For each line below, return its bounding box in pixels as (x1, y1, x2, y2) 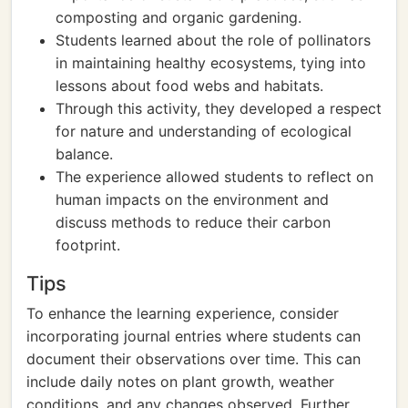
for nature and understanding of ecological (56, 122, 352, 140)
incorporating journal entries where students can (26, 327, 361, 345)
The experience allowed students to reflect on (56, 168, 373, 186)
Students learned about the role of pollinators (56, 31, 371, 49)
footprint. (56, 236, 120, 254)
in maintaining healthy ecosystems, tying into (56, 54, 366, 72)
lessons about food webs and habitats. (56, 76, 323, 95)
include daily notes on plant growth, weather (26, 372, 334, 391)
